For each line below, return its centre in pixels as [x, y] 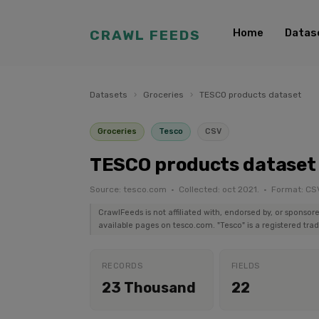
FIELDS [246, 266]
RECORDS [122, 266]
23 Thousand [149, 288]
